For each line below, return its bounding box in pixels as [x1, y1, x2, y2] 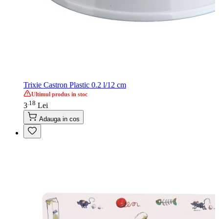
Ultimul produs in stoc [31, 91, 88, 98]
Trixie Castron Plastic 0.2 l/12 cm [23, 81, 126, 89]
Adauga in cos [39, 115, 80, 123]
